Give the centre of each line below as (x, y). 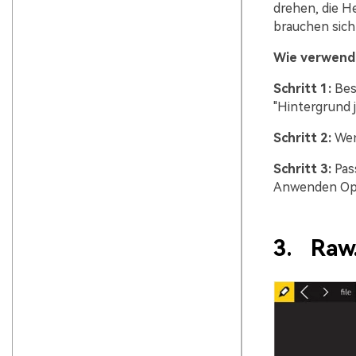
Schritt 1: (302, 89)
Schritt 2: (302, 138)
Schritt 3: (302, 169)
